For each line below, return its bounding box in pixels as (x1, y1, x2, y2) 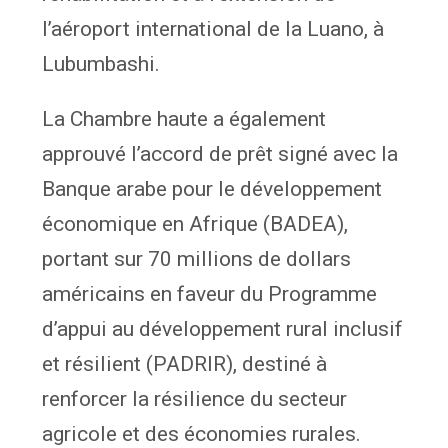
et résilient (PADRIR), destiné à (42, 351, 328, 376)
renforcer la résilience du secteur (42, 386, 348, 411)
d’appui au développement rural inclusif (42, 316, 404, 341)
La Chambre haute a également (42, 106, 327, 131)
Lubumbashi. (42, 51, 161, 76)
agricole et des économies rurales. (42, 421, 362, 446)
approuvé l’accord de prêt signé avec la (42, 141, 399, 166)
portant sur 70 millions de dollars (42, 246, 352, 271)
